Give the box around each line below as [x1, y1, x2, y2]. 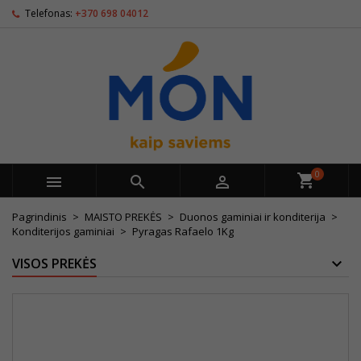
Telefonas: [25, 6, 73, 20]
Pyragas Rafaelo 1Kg [132, 224, 234, 239]
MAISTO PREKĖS [85, 210, 162, 224]
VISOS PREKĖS [12, 255, 97, 272]
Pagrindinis [12, 210, 67, 224]
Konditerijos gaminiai [12, 224, 114, 239]
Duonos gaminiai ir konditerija [180, 210, 326, 224]
